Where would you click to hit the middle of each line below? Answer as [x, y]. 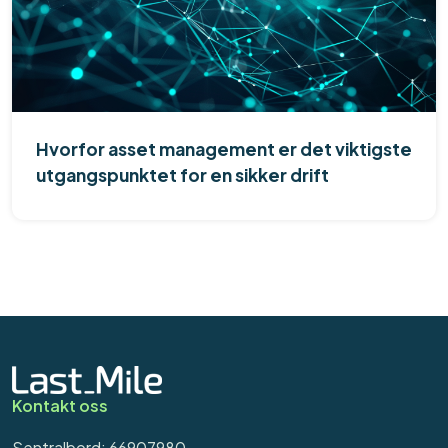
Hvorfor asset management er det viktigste [224, 149]
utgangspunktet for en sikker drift [182, 175]
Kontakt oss [60, 405]
